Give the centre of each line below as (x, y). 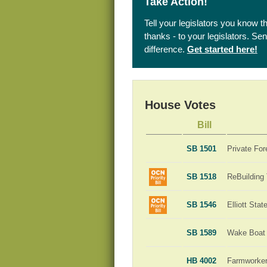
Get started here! (222, 49)
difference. (165, 49)
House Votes (180, 105)
